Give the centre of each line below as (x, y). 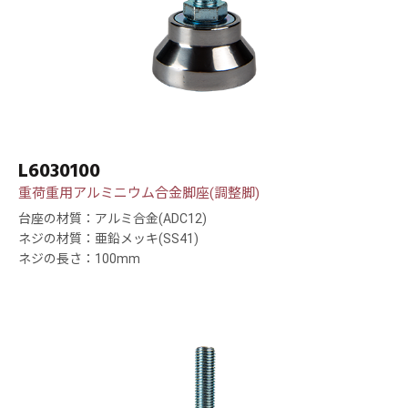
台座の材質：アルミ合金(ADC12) (112, 219)
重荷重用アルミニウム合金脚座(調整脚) (139, 194)
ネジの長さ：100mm (79, 259)
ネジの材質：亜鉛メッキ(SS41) (108, 239)
